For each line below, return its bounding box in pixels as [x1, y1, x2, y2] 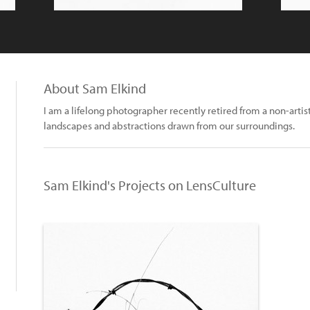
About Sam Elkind [44, 80, 146, 97]
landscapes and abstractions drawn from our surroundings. [44, 119, 295, 132]
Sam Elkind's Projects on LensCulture [44, 176, 256, 194]
